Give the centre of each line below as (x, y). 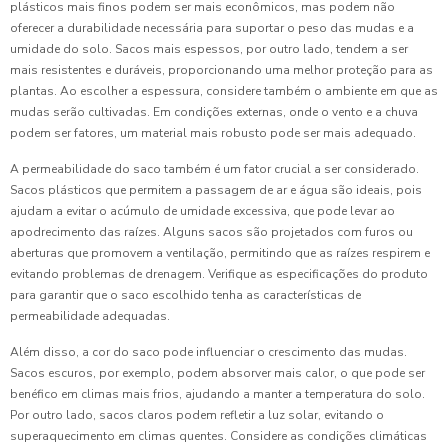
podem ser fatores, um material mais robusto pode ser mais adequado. (213, 133)
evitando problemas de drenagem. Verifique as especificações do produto (219, 274)
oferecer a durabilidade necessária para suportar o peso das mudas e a (212, 28)
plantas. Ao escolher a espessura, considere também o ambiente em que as (224, 91)
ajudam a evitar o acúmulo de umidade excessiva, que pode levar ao (202, 211)
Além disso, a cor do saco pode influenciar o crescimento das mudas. (208, 352)
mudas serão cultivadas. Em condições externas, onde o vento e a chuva (214, 112)
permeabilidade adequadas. (90, 316)
